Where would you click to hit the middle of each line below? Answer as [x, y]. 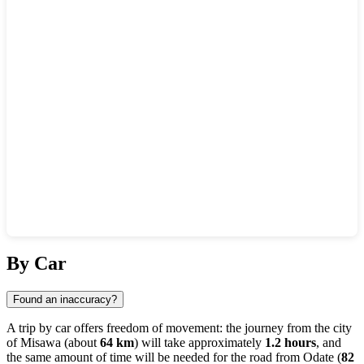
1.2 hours [290, 343]
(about [80, 343]
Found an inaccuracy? [65, 300]
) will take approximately [199, 343]
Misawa [41, 343]
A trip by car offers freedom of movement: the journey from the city [179, 328]
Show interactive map [79, 250]
